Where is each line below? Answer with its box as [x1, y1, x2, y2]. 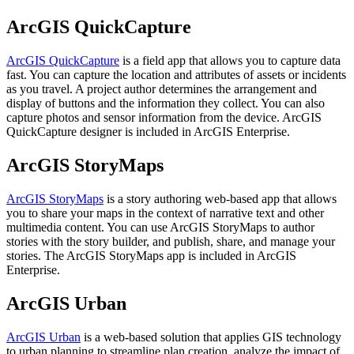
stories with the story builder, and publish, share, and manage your [6, 234, 335, 248]
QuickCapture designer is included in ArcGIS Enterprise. [6, 124, 290, 138]
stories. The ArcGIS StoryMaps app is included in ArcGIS [6, 248, 296, 262]
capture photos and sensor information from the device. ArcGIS [6, 110, 322, 124]
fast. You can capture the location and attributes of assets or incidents [6, 67, 346, 81]
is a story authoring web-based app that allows [104, 191, 337, 205]
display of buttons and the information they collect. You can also [6, 96, 325, 110]
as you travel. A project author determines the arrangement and [6, 81, 317, 96]
